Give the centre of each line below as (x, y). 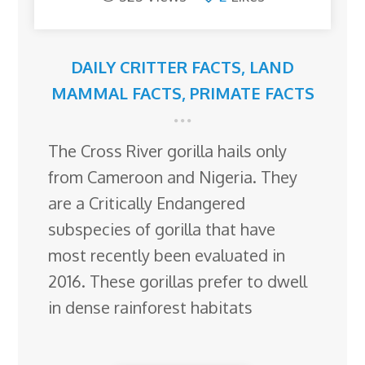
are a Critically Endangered (147, 203)
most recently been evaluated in (167, 255)
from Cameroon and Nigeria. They (173, 177)
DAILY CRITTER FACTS (156, 67)
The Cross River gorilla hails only (168, 151)
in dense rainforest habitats (151, 308)
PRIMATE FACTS (252, 93)
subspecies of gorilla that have (162, 229)
